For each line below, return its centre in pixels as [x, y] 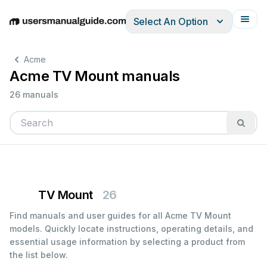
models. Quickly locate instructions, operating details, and [131, 229]
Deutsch [60, 28]
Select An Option [170, 21]
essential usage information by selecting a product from [127, 242]
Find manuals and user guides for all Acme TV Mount [120, 215]
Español [97, 28]
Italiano [131, 28]
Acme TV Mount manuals [95, 76]
